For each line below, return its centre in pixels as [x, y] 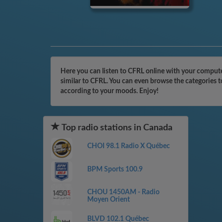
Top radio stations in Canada [116, 128]
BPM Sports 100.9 [115, 169]
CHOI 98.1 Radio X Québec [128, 146]
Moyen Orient [108, 200]
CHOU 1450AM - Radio [123, 193]
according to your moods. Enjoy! [110, 91]
